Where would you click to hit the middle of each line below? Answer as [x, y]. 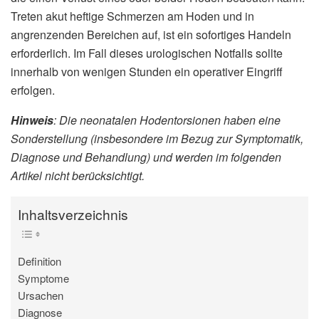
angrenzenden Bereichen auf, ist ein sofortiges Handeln [151, 34]
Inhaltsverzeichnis [73, 214]
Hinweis [32, 120]
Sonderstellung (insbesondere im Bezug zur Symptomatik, [157, 138]
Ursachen [41, 296]
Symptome [43, 278]
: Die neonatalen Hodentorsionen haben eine [167, 120]
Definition [40, 261]
